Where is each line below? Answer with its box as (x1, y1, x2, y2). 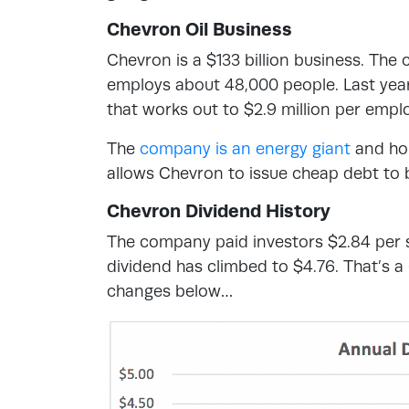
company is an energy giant (140, 139, 351, 158)
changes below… (107, 281, 233, 300)
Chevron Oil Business (107, 18, 292, 40)
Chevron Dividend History (107, 200, 330, 222)
